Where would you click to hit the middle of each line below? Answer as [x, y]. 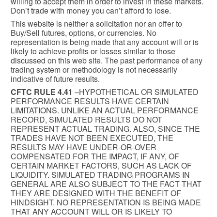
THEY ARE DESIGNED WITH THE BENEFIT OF [96, 193]
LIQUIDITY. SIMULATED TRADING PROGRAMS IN [100, 174]
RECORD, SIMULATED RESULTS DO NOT [86, 119]
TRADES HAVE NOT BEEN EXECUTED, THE [92, 138]
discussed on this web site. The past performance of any [107, 60]
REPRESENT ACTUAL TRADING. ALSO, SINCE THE [105, 128]
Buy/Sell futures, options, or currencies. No [84, 33]
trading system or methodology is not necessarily [94, 70]
